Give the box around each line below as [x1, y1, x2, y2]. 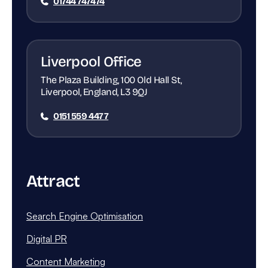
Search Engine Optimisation [26, 210, 143, 223]
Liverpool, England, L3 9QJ [41, 86, 148, 98]
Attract [26, 171, 80, 192]
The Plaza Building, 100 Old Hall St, [41, 74, 182, 86]
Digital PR [26, 233, 67, 245]
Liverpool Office [41, 53, 142, 71]
